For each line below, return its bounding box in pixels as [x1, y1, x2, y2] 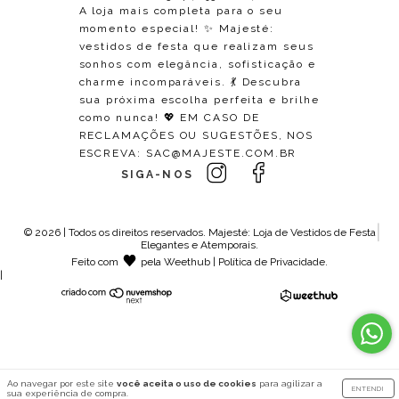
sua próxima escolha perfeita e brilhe [78, 94, 320, 107]
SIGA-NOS [120, 168, 199, 182]
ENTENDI [352, 384, 385, 393]
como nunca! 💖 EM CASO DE [78, 111, 260, 125]
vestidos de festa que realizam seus [78, 40, 314, 53]
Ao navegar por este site [7, 379, 117, 388]
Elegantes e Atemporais [141, 239, 256, 252]
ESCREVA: [78, 147, 146, 160]
